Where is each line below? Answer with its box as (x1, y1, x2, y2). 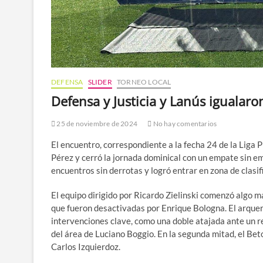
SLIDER (87, 77, 112, 86)
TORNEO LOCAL (117, 77, 171, 86)
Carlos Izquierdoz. (51, 241, 120, 252)
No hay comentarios (151, 119, 217, 128)
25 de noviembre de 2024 (55, 119, 138, 128)
